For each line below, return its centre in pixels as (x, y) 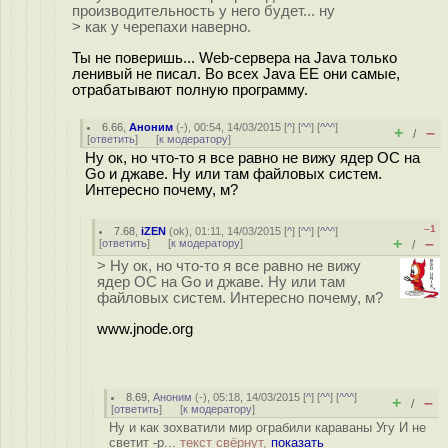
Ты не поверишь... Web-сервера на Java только (234, 57)
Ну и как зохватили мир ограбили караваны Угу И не (267, 427)
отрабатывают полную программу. (190, 89)
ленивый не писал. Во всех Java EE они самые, (236, 73)
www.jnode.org (145, 328)
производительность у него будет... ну (203, 11)
